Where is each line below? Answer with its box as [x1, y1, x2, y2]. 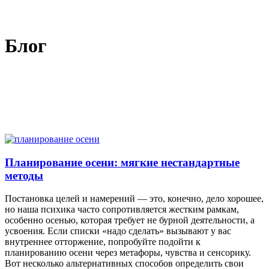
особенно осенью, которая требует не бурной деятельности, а [5, 215, 255, 226]
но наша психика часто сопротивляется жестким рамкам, [5, 204, 239, 215]
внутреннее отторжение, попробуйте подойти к [5, 237, 201, 247]
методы [5, 169, 43, 182]
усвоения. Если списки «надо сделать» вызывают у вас [5, 226, 231, 237]
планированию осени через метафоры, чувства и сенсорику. [5, 247, 251, 258]
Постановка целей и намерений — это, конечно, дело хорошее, [5, 193, 264, 204]
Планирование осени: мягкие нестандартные [5, 156, 240, 169]
